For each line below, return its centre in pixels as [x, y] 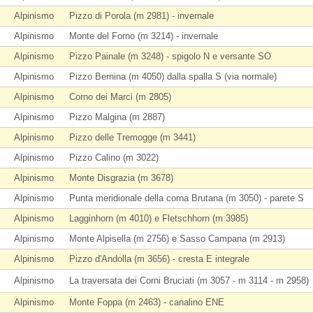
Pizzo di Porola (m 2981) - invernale [141, 16]
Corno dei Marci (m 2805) [120, 97]
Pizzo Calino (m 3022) [114, 158]
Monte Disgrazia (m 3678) [121, 178]
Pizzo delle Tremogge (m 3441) [132, 137]
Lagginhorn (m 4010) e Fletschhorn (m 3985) [159, 218]
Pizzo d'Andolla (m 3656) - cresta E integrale [159, 259]
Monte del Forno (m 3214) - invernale [144, 36]
